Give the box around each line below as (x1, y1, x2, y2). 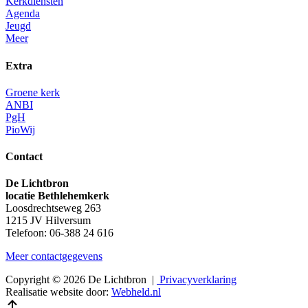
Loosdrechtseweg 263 (5, 202, 101, 214)
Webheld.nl (111, 286, 161, 298)
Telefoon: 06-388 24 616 (5, 227, 113, 239)
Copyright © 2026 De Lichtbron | (5, 274, 157, 286)
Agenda (5, 8, 40, 20)
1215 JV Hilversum (5, 214, 91, 227)
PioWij (5, 123, 35, 135)
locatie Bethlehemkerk (5, 190, 109, 202)
